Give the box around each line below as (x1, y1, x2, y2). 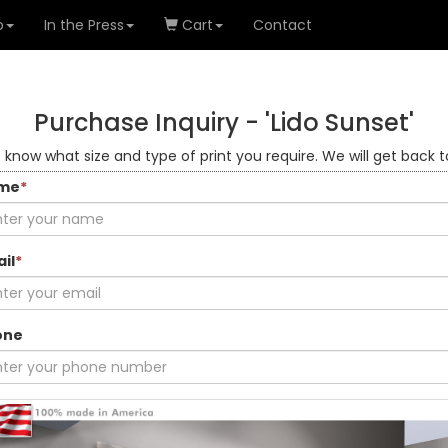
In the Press (44, 15, 124, 35)
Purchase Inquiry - (34, 106, 265, 139)
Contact (253, 15, 312, 35)
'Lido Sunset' (265, 106, 414, 139)
